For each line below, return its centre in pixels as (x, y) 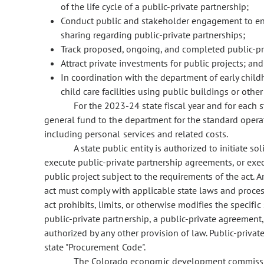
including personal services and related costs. (136, 134)
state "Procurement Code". (95, 247)
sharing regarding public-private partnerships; (153, 35)
